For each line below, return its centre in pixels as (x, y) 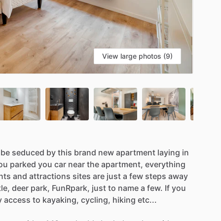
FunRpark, (71, 188)
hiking (124, 200)
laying (169, 152)
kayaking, (61, 200)
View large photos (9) (137, 56)
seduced (28, 152)
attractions (50, 176)
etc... (147, 200)
